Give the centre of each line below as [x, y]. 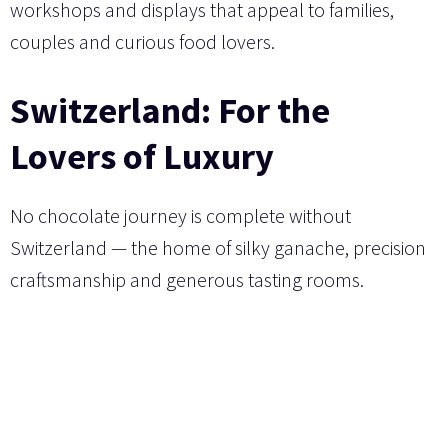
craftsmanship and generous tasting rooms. [187, 279]
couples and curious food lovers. [142, 41]
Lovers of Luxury [142, 156]
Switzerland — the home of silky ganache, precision [218, 247]
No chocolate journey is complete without [180, 215]
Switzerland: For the [170, 110]
